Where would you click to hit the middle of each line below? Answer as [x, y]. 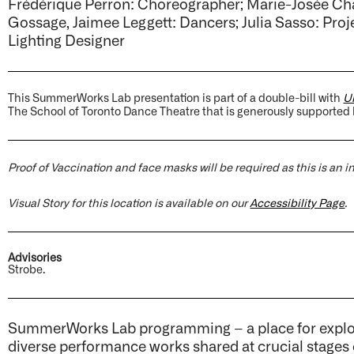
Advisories [35, 257]
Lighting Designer [67, 39]
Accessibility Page [298, 202]
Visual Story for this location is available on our [129, 202]
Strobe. [27, 269]
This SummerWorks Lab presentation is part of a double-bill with [176, 98]
